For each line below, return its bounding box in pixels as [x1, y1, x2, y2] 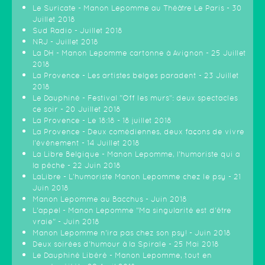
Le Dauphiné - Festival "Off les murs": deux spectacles [33, 93, 238, 102]
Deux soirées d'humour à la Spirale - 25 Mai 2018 [33, 240, 219, 248]
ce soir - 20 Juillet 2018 [33, 105, 121, 114]
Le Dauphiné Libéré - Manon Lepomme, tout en [33, 251, 212, 260]
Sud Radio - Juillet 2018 [33, 26, 122, 35]
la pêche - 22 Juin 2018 [33, 161, 121, 170]
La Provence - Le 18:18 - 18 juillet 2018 [33, 116, 172, 125]
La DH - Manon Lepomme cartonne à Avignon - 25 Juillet [33, 49, 246, 57]
